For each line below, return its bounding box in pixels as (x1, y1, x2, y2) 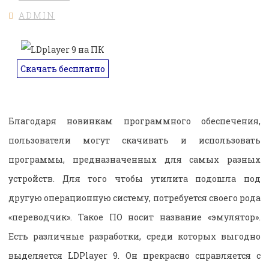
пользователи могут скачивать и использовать (8, 134, 261, 147)
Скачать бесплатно (20, 63, 105, 75)
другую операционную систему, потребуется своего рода (8, 192, 261, 204)
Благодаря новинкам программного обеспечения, (8, 115, 261, 127)
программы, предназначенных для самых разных (8, 154, 261, 166)
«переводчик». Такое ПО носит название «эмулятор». (8, 211, 261, 223)
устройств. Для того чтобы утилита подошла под (8, 173, 261, 185)
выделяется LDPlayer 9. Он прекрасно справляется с (8, 250, 261, 262)
